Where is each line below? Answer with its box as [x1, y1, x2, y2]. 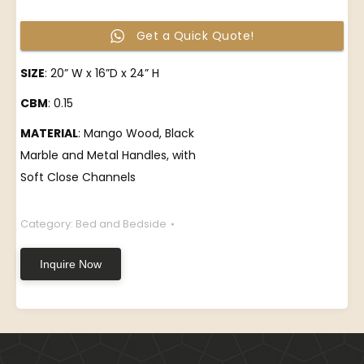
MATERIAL [20, 125, 78, 141]
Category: [20, 216, 76, 232]
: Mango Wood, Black [78, 125, 194, 141]
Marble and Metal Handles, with [20, 147, 196, 163]
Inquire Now [40, 258, 102, 271]
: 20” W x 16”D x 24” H [45, 65, 159, 81]
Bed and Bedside [76, 216, 167, 232]
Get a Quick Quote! [136, 28, 254, 44]
